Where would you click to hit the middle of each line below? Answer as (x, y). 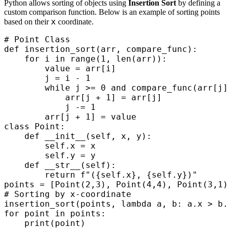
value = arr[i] (60, 69)
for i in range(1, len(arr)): (85, 59)
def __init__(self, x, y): (78, 136)
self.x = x (50, 146)
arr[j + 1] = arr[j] (83, 98)
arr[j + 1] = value (70, 117)
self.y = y (50, 156)
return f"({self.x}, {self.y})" (101, 175)
